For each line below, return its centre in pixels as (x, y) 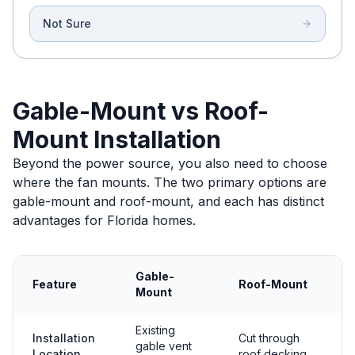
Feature (55, 284)
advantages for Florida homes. (104, 220)
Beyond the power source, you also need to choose (170, 163)
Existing (155, 330)
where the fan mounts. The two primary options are (170, 182)
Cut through (269, 338)
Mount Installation (117, 139)
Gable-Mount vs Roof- (141, 111)
